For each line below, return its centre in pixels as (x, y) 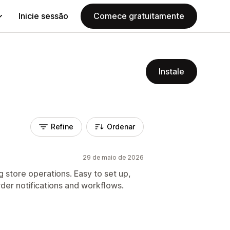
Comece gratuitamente (139, 16)
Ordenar (121, 127)
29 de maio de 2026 (113, 157)
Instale (171, 71)
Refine (62, 127)
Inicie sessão (43, 16)
